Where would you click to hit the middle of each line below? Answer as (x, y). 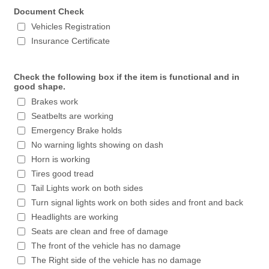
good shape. (40, 86)
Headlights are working (75, 217)
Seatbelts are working (73, 116)
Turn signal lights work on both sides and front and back (138, 202)
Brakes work (55, 101)
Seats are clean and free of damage (100, 231)
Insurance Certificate (71, 41)
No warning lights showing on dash (98, 145)
